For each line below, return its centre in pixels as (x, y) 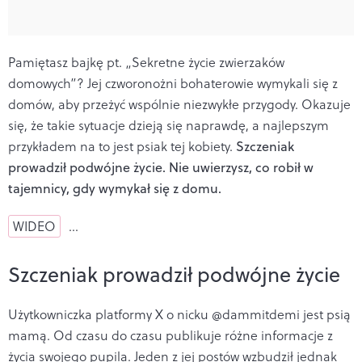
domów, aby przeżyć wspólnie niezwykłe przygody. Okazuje (179, 104)
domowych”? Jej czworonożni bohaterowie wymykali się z (173, 83)
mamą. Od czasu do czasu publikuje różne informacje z (170, 335)
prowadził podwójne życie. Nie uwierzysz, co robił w (161, 167)
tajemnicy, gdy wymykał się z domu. (115, 188)
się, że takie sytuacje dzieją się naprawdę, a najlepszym (168, 125)
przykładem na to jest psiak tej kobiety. (120, 146)
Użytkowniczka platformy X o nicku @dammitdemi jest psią (179, 314)
